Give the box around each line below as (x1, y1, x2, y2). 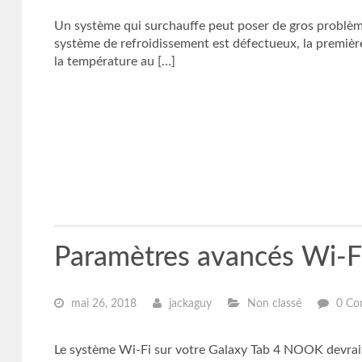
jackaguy (165, 298, 212, 309)
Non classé (243, 298, 301, 309)
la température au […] (53, 55, 175, 68)
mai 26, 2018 (67, 298, 137, 309)
